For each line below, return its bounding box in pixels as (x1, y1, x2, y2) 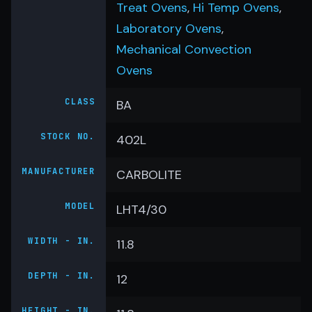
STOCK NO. (40, 131, 95, 142)
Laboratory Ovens (116, 20, 221, 37)
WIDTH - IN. (28, 235, 95, 247)
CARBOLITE (116, 166, 182, 183)
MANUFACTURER (22, 166, 95, 177)
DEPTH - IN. (28, 270, 95, 281)
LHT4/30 (116, 201, 166, 218)
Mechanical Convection (116, 41, 251, 58)
